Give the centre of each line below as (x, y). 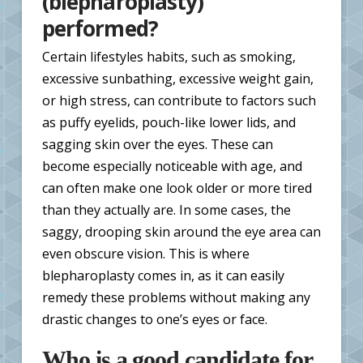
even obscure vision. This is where (145, 254)
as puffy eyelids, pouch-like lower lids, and (169, 123)
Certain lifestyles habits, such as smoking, (169, 57)
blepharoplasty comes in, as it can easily (163, 276)
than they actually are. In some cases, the (166, 210)
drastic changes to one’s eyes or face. (154, 320)
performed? (100, 28)
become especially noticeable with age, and (172, 167)
